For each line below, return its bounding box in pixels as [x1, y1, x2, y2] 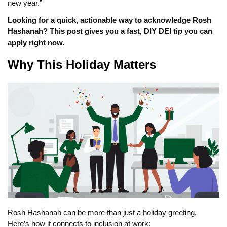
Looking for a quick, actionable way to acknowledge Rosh [8, 16, 211, 25]
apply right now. [8, 38, 64, 47]
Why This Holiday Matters [8, 58, 156, 72]
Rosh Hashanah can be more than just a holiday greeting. [8, 208, 197, 217]
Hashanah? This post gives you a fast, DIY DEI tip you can [8, 27, 212, 36]
